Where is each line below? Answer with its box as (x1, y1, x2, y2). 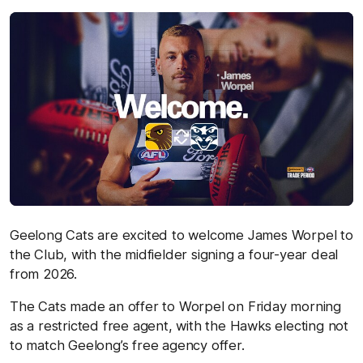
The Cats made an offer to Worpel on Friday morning (10, 297, 341, 314)
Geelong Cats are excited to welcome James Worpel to (10, 226, 353, 243)
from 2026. (10, 265, 78, 282)
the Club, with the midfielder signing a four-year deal (10, 246, 339, 263)
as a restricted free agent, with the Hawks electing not (10, 317, 348, 334)
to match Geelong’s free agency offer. (10, 336, 245, 353)
